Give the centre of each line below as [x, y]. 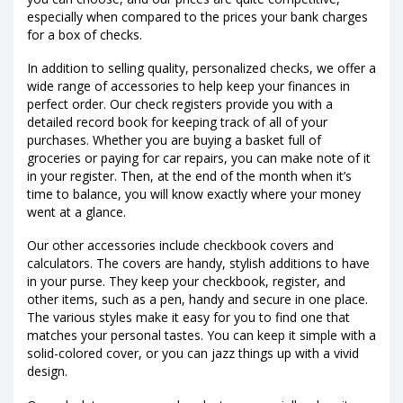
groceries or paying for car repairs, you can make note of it [199, 158]
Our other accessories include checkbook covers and [180, 246]
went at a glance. [76, 212]
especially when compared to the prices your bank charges [197, 17]
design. [47, 372]
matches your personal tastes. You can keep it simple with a [201, 336]
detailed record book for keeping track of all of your [177, 122]
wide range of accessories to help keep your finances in [188, 86]
